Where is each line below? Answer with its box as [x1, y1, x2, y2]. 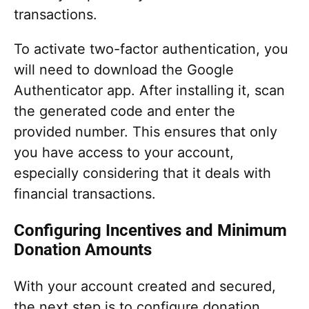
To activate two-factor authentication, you [14, 40, 288, 57]
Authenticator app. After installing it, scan [14, 81, 285, 99]
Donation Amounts [14, 239, 152, 259]
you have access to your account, [14, 143, 234, 161]
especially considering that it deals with [14, 164, 271, 181]
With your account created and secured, [14, 277, 276, 295]
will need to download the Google [14, 61, 234, 78]
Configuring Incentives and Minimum [14, 220, 287, 240]
